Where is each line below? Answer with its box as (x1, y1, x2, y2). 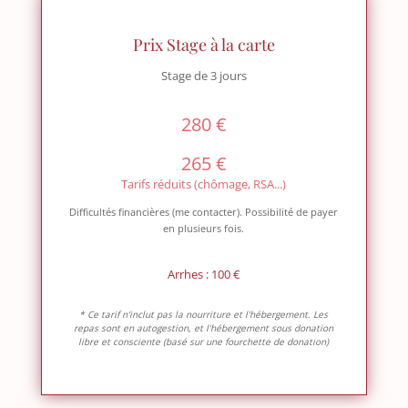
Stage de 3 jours (160, 67, 247, 85)
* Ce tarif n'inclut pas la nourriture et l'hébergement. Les (79, 308, 329, 321)
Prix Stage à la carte (132, 34, 275, 56)
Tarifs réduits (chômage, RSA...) (121, 176, 287, 193)
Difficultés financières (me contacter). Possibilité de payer (69, 205, 339, 219)
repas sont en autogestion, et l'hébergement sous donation (74, 321, 334, 335)
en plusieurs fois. (163, 221, 245, 236)
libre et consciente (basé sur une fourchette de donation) (78, 335, 330, 349)
